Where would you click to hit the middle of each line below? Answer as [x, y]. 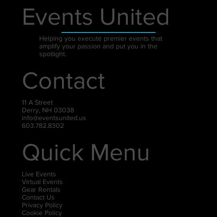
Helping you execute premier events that [101, 38]
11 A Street [38, 102]
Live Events [39, 174]
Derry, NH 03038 [48, 110]
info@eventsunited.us [54, 117]
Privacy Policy [42, 205]
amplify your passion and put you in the [98, 46]
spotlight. [53, 54]
